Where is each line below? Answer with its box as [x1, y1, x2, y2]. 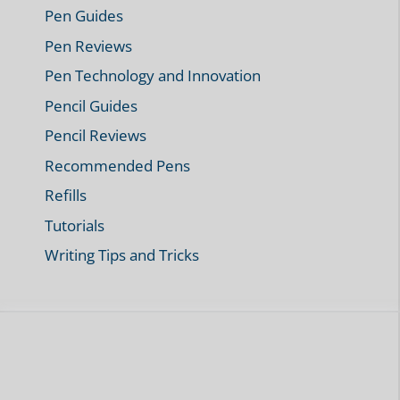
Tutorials [45, 214, 104, 236]
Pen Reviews [45, 35, 132, 56]
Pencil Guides [45, 95, 137, 116]
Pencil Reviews [45, 125, 146, 146]
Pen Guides [45, 5, 123, 27]
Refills [45, 185, 87, 206]
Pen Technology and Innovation [45, 65, 261, 87]
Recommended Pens [45, 154, 190, 176]
